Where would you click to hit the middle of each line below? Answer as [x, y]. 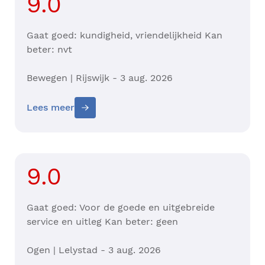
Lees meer [51, 108]
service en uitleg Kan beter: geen [104, 222]
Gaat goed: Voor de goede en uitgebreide [121, 208]
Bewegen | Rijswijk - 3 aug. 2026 [100, 78]
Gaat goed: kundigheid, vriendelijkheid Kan [125, 35]
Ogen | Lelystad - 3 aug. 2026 [94, 250]
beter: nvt [51, 50]
